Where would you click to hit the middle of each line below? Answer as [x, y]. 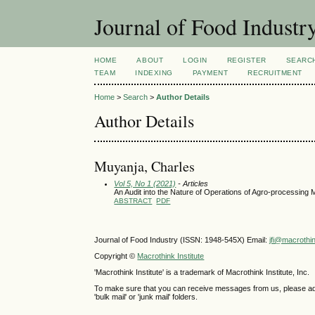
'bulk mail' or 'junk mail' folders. [146, 297]
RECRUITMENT [275, 73]
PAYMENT [210, 73]
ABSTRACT [133, 200]
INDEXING [154, 73]
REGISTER [246, 60]
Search [136, 97]
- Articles [192, 183]
